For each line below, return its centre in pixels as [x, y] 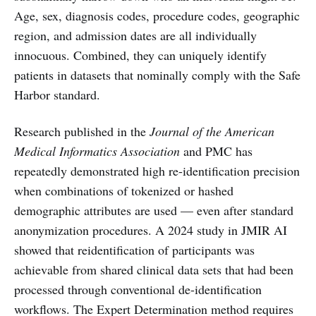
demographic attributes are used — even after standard [154, 210]
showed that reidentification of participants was [134, 250]
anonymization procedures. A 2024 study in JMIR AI [151, 230]
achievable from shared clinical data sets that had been [154, 269]
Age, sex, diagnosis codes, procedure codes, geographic [157, 16]
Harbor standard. [57, 95]
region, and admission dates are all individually [135, 35]
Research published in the [82, 131]
